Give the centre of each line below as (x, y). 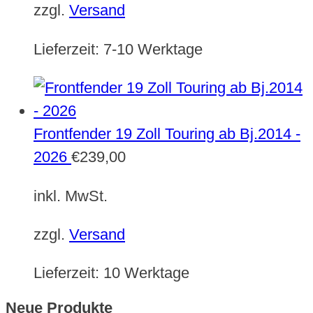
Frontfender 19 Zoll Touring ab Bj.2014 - (167, 134)
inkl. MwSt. (71, 196)
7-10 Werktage (153, 49)
